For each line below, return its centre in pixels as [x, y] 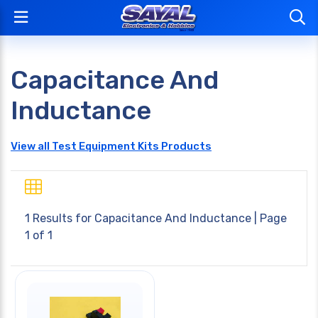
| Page [269, 218]
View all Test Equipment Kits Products [111, 146]
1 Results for [60, 218]
